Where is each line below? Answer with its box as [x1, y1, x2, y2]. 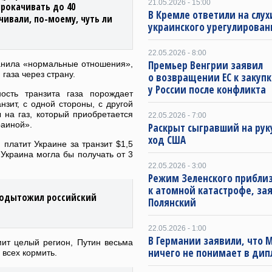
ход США [148, 133, 186, 147]
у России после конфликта [148, 83, 266, 97]
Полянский [148, 195, 196, 209]
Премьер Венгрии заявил [148, 58, 263, 72]
